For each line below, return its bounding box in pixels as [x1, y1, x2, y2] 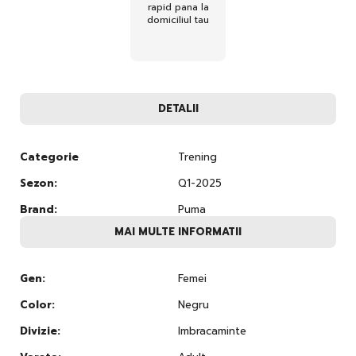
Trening [178, 149, 217, 164]
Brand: [20, 201, 57, 217]
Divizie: [20, 323, 60, 339]
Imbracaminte [178, 323, 246, 339]
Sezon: [20, 175, 57, 191]
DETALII [157, 101, 199, 116]
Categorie [20, 149, 79, 164]
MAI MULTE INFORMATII [114, 224, 242, 239]
